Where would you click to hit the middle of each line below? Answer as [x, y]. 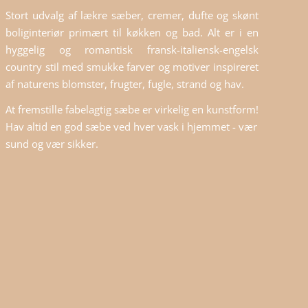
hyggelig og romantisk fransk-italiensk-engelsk [132, 50]
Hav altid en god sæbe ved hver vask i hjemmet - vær [131, 127]
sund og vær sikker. [52, 144]
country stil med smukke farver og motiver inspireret [132, 67]
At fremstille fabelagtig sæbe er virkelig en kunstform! [132, 110]
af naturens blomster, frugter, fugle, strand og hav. [125, 84]
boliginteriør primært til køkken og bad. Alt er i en [132, 33]
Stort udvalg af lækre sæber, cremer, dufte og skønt [132, 15]
